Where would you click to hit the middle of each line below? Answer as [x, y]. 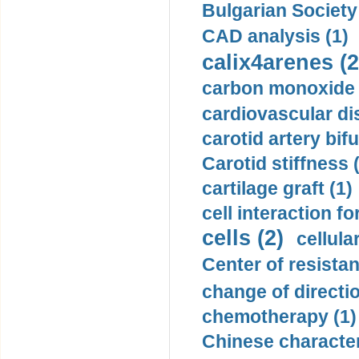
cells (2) [243, 238]
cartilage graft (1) [277, 188]
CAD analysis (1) [275, 36]
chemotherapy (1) [279, 317]
